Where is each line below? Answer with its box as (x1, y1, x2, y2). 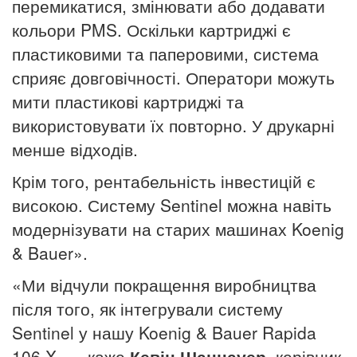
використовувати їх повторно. (12, 112, 247, 137)
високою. (12, 192, 83, 217)
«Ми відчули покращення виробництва (12, 272, 316, 296)
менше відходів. (12, 136, 138, 161)
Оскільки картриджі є (127, 17, 291, 41)
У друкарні (252, 112, 335, 137)
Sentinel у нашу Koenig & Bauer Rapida (12, 320, 316, 344)
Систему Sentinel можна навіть (88, 192, 331, 217)
